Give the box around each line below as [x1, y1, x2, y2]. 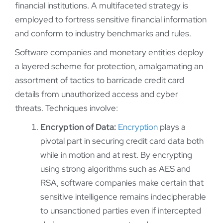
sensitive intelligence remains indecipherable [40, 191, 206, 203]
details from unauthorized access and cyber [15, 89, 178, 100]
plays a [158, 121, 186, 133]
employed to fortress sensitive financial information [15, 14, 207, 25]
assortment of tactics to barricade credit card [15, 75, 184, 86]
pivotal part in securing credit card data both [40, 135, 204, 147]
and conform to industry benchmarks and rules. [15, 28, 191, 39]
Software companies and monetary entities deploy [15, 47, 204, 58]
